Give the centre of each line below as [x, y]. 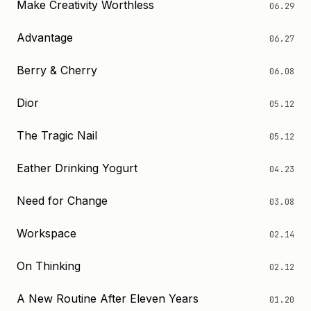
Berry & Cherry [57, 70]
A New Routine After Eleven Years [108, 299]
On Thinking [49, 266]
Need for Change [62, 201]
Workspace [47, 233]
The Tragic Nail [57, 135]
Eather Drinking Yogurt [77, 168]
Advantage [45, 37]
